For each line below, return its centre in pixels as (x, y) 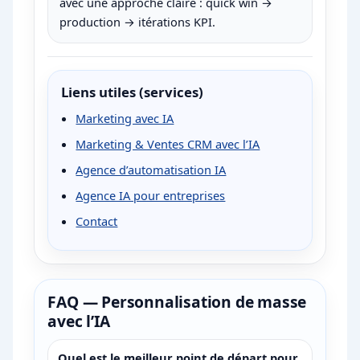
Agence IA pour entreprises (151, 196)
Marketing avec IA (125, 119)
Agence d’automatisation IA (151, 170)
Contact (97, 221)
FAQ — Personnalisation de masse (177, 302)
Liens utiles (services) (133, 92)
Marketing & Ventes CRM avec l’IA (168, 144)
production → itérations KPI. (138, 22)
